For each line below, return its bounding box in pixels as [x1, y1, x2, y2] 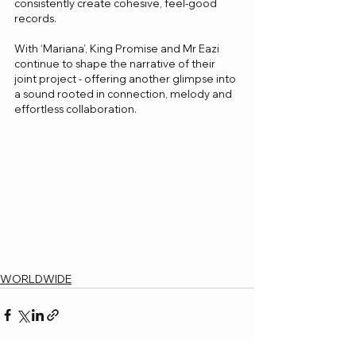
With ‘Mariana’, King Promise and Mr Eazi [14, 42, 222, 56]
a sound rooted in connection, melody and [14, 87, 234, 101]
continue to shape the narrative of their [14, 57, 218, 71]
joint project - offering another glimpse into [14, 72, 238, 86]
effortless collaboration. [14, 103, 137, 116]
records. [14, 12, 56, 25]
